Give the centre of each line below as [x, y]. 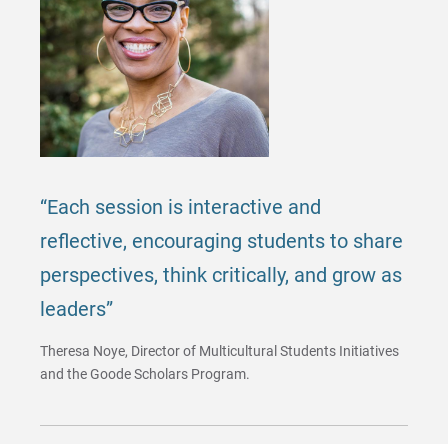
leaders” [77, 309]
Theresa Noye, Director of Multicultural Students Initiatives [220, 351]
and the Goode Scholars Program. [145, 374]
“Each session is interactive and [181, 207]
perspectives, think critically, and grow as [221, 275]
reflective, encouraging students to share [222, 241]
